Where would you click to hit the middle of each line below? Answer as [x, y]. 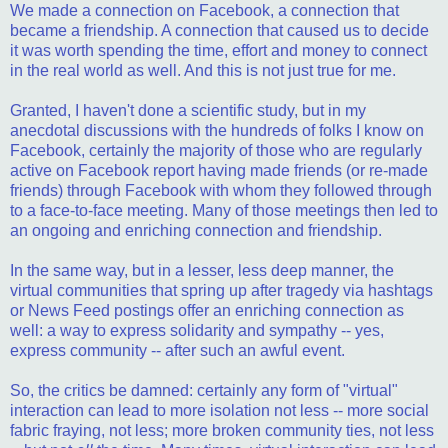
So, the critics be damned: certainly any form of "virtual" [204, 390]
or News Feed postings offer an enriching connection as [207, 310]
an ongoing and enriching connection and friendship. [196, 230]
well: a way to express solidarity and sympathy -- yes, [197, 330]
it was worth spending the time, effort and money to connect [218, 50]
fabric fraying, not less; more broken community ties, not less [222, 430]
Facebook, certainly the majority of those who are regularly [216, 150]
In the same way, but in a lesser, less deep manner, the [202, 270]
